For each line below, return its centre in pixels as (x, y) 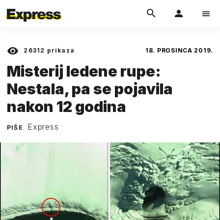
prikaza (60, 50)
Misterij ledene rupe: (84, 71)
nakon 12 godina (67, 106)
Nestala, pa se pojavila (90, 89)
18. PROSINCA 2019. (179, 50)
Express (43, 126)
